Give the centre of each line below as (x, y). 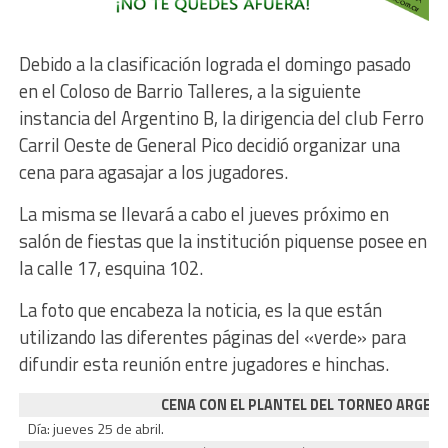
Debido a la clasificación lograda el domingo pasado (214, 64)
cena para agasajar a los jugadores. (153, 172)
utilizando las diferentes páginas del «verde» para (212, 337)
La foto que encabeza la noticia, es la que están (200, 310)
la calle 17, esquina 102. (110, 268)
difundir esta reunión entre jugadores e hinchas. (203, 364)
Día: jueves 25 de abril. (95, 429)
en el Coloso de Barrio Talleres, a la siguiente (189, 91)
